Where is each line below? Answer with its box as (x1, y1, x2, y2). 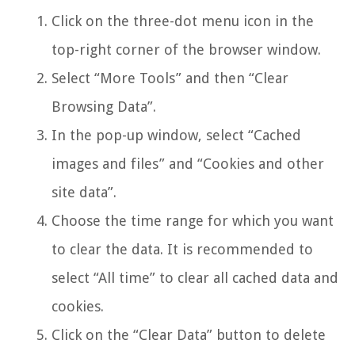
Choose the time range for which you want (52, 212, 334, 229)
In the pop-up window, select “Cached (52, 126, 301, 143)
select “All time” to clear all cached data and (52, 269, 338, 286)
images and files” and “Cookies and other (52, 155, 324, 172)
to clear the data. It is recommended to (52, 240, 313, 258)
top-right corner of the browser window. (52, 40, 321, 58)
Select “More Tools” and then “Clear (52, 69, 288, 86)
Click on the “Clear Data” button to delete (52, 326, 326, 343)
